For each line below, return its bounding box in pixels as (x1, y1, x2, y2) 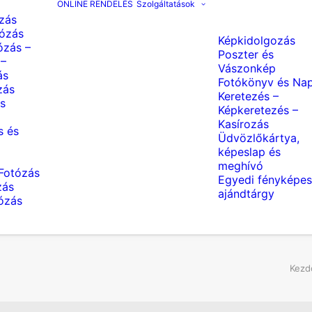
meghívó (218, 159, 263, 173)
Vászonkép (218, 61, 276, 75)
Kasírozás (218, 117, 269, 131)
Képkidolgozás (218, 33, 295, 47)
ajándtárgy (218, 187, 274, 201)
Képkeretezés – (218, 103, 298, 117)
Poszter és (218, 47, 274, 61)
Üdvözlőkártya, (218, 131, 299, 145)
